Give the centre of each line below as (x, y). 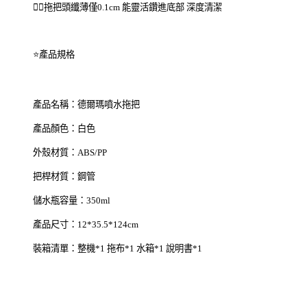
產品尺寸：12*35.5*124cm (86, 225)
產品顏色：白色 (64, 129)
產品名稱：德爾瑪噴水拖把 (86, 105)
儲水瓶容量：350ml (72, 201)
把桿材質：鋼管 (64, 177)
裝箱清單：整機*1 (70, 249)
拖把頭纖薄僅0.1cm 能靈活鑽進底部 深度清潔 (133, 8)
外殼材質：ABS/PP (70, 153)
